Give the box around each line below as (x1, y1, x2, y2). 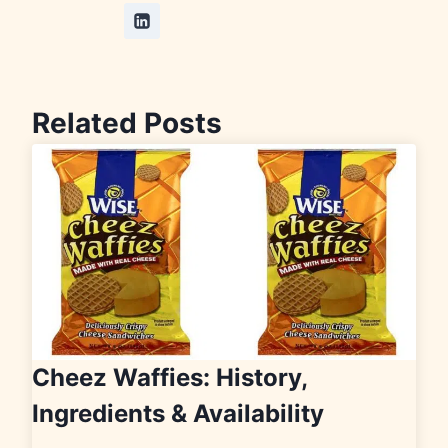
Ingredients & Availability (32, 399, 324, 429)
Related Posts (32, 106, 222, 141)
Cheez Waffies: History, (32, 363, 307, 393)
